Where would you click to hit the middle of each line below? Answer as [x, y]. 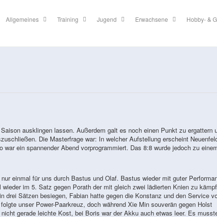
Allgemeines [23, 19]
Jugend [107, 19]
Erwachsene [152, 19]
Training [68, 19]
